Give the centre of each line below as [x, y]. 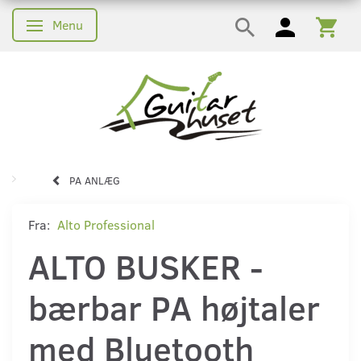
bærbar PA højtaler [174, 307]
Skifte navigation [85, 28]
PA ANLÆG [95, 180]
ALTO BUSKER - [146, 266]
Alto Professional [106, 224]
